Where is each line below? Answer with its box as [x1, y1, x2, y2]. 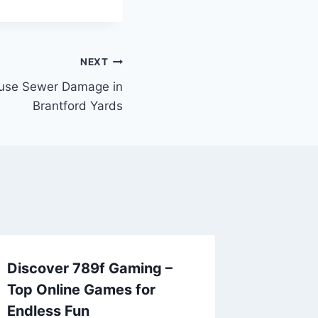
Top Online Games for [7, 280, 156, 298]
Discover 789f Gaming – [7, 259, 173, 277]
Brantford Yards [33, 98, 123, 113]
